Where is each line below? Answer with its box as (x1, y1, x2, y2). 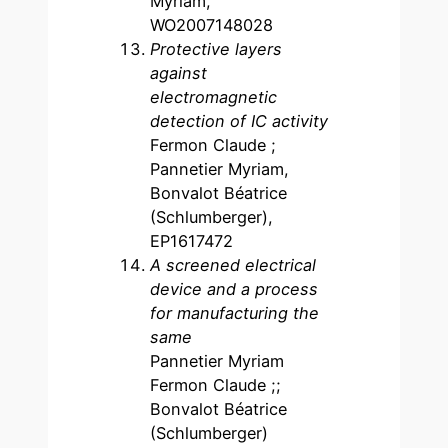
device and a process (150, 278, 319, 299)
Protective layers (150, 38, 283, 59)
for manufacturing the (150, 302, 320, 323)
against (150, 62, 208, 83)
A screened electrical (150, 254, 317, 275)
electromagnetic (150, 86, 278, 107)
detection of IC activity (150, 110, 329, 131)
